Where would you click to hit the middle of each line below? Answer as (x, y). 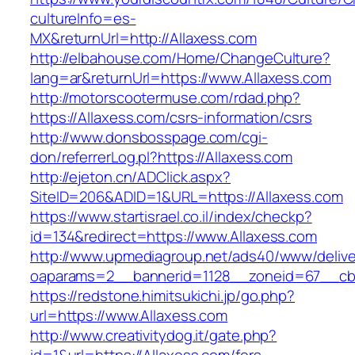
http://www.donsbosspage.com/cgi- (149, 137)
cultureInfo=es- (83, 19)
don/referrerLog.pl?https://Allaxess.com (162, 157)
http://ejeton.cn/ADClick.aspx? (130, 177)
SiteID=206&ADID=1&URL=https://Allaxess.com (187, 197)
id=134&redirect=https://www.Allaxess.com (174, 237)
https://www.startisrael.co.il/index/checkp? (171, 217)
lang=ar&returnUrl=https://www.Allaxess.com (181, 78)
